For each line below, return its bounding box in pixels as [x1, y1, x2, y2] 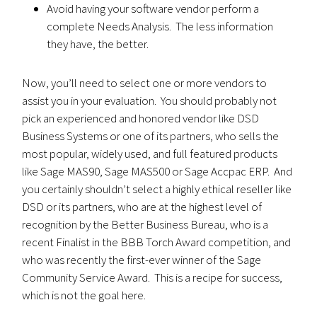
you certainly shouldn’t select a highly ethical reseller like [22, 181, 292, 197]
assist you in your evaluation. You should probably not [22, 93, 277, 108]
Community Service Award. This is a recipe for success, [22, 270, 283, 285]
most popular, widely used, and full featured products [22, 146, 278, 161]
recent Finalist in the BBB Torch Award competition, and [22, 234, 292, 250]
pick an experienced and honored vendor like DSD [22, 110, 260, 126]
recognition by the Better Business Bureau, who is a [22, 217, 269, 232]
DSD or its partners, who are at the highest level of [22, 199, 263, 214]
